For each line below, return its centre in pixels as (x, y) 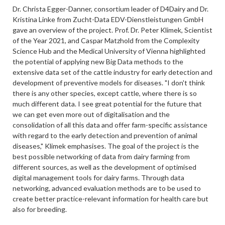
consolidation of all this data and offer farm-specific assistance (110, 125)
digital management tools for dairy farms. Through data (98, 178)
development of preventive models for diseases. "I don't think (108, 83)
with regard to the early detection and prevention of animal (105, 135)
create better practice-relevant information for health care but (110, 199)
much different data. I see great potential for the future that (107, 104)
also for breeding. (39, 209)
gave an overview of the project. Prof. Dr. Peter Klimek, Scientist (112, 30)
